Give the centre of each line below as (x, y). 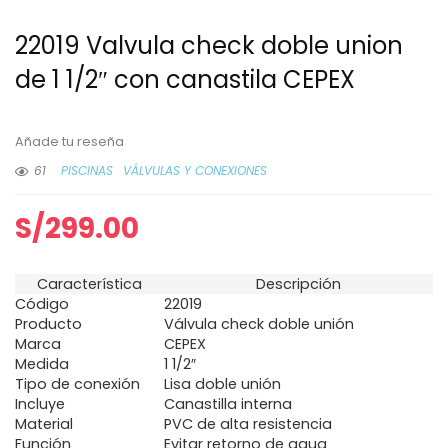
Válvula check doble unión (259, 323)
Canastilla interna (228, 403)
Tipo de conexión (77, 383)
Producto (48, 323)
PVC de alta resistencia (248, 423)
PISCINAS (87, 170)
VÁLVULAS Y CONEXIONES (195, 170)
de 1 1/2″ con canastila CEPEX (185, 79)
